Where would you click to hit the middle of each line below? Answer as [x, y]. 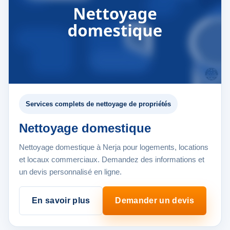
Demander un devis [155, 201]
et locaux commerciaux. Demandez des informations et [112, 160]
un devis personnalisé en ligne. [70, 172]
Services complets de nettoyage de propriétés [98, 104]
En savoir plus [61, 201]
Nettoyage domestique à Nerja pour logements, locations [114, 147]
